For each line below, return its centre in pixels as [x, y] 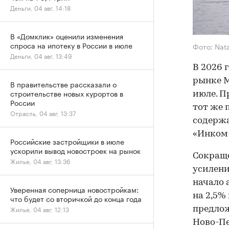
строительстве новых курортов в [67, 93]
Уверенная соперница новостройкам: [74, 189]
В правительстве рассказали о [63, 84]
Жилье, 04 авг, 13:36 [40, 161]
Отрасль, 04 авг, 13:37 [43, 113]
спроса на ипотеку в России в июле [71, 45]
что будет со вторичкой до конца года [76, 198]
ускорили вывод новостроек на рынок [75, 150]
